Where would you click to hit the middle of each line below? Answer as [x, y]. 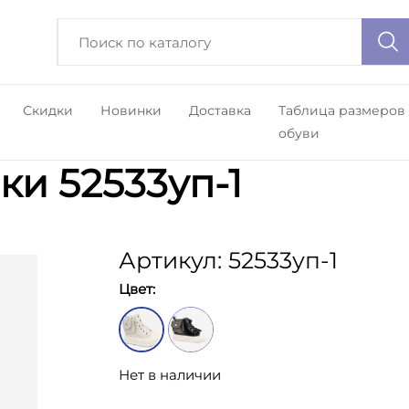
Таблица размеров [341, 110]
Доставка [220, 110]
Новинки [131, 110]
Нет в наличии [169, 375]
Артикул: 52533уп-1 [228, 260]
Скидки [47, 110]
